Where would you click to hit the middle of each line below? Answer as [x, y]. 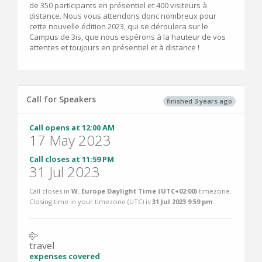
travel [42, 246]
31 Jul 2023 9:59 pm [182, 201]
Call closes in [50, 191]
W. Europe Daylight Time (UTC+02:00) [134, 191]
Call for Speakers [61, 99]
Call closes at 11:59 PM [72, 159]
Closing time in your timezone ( [79, 201]
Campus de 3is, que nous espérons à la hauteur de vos [127, 37]
